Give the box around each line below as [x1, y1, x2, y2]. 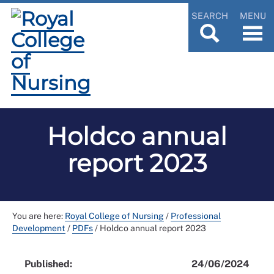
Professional [171, 211, 221, 221]
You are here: [12, 211, 65, 221]
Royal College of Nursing [65, 211, 164, 221]
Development [12, 223, 65, 233]
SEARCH [191, 10, 228, 21]
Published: [24, 258, 72, 270]
